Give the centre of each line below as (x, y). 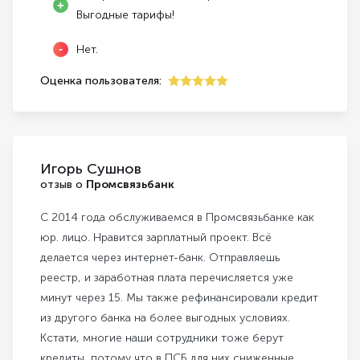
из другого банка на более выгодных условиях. (165, 318)
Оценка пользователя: (101, 81)
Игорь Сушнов (91, 169)
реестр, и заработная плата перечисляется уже (167, 278)
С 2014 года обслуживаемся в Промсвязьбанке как (177, 218)
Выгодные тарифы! (125, 15)
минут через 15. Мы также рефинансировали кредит (179, 298)
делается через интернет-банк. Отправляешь (160, 258)
